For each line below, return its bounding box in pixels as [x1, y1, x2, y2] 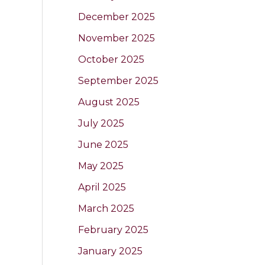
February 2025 [78, 224, 148, 235]
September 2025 [78, 75, 159, 86]
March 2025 [78, 202, 134, 214]
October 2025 [78, 53, 144, 65]
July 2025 [78, 117, 124, 129]
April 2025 [78, 181, 126, 193]
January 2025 [78, 245, 143, 257]
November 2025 [78, 32, 155, 44]
